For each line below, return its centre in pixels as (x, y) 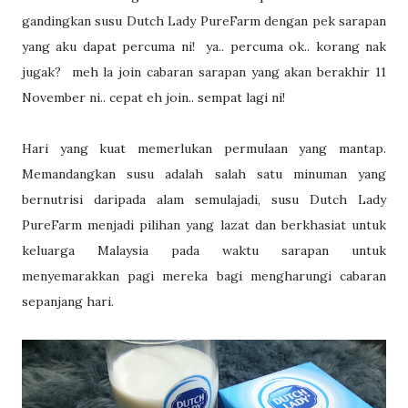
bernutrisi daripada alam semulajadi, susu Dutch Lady (204, 199)
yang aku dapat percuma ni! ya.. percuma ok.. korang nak (204, 46)
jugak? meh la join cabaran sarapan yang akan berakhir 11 (204, 72)
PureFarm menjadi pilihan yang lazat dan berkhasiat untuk (204, 225)
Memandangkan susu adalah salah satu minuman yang (204, 174)
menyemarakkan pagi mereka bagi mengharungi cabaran (204, 276)
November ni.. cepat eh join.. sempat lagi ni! (155, 97)
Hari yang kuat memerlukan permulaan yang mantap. (204, 148)
